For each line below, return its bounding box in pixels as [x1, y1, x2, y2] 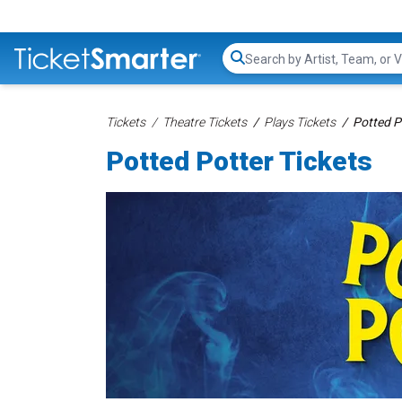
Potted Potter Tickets [106, 145, 372, 177]
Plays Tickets [264, 115, 336, 129]
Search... [244, 58, 295, 76]
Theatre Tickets [162, 115, 247, 129]
